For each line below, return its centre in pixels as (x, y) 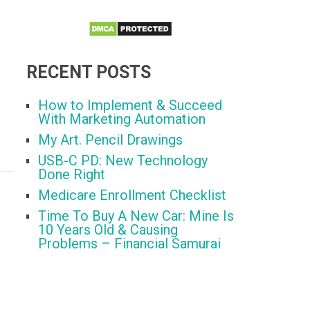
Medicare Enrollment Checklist (132, 195)
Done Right (72, 175)
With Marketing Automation (122, 119)
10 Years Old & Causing (108, 230)
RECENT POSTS (89, 73)
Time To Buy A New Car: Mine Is (136, 216)
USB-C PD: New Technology (123, 161)
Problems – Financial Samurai (129, 244)
